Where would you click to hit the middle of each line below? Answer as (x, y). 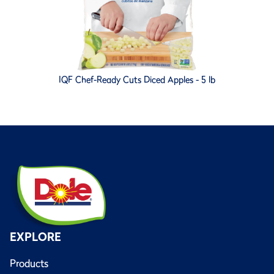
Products (29, 263)
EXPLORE (35, 237)
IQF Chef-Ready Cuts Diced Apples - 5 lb (137, 80)
